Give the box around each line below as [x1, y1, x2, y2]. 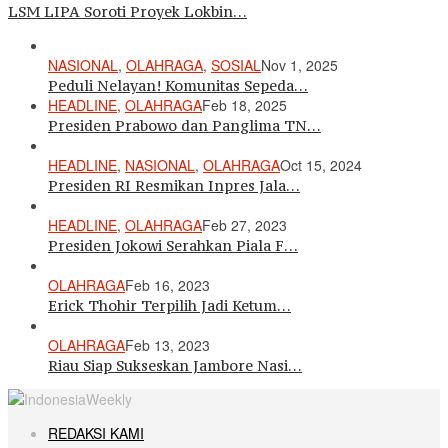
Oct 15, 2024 [280, 154, 362, 175]
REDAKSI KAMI [48, 422, 144, 443]
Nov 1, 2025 [261, 54, 338, 75]
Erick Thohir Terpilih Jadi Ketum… [48, 295, 291, 315]
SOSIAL [211, 54, 261, 75]
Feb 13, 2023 [125, 334, 210, 355]
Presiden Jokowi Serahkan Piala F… [48, 235, 298, 255]
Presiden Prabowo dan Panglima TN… [48, 115, 321, 135]
